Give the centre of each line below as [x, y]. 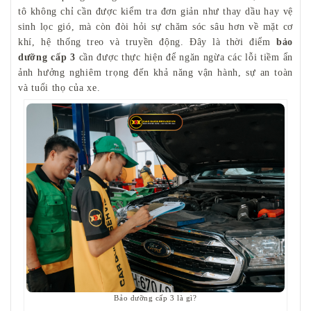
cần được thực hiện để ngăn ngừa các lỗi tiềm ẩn [184, 58]
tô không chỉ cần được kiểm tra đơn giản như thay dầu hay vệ [155, 12]
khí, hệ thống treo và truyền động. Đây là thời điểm [147, 42]
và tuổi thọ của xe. [59, 88]
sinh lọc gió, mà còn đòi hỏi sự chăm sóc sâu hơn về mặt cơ [155, 27]
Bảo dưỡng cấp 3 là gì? [155, 297]
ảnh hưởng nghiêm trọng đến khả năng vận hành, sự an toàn [155, 73]
